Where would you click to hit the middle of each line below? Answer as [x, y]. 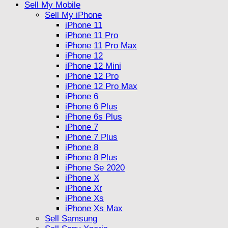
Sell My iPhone [73, 15]
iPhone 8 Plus [91, 158]
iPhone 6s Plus [94, 117]
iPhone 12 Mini [93, 66]
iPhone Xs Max [94, 209]
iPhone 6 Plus [91, 107]
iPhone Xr [84, 188]
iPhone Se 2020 [95, 168]
